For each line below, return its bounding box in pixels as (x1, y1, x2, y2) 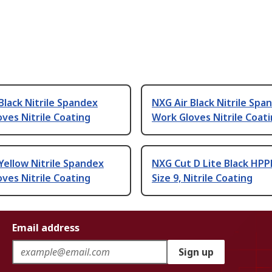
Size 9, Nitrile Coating (152, 171, 253, 185)
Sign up (178, 245, 214, 259)
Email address (12, 221, 80, 235)
